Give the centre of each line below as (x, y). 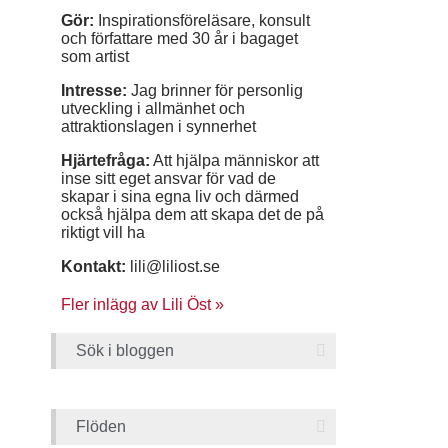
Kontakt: (93, 266)
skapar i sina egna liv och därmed (180, 196)
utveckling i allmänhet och (153, 108)
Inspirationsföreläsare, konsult (202, 20)
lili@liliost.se (173, 266)
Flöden (101, 426)
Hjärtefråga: (105, 160)
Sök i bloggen (125, 350)
